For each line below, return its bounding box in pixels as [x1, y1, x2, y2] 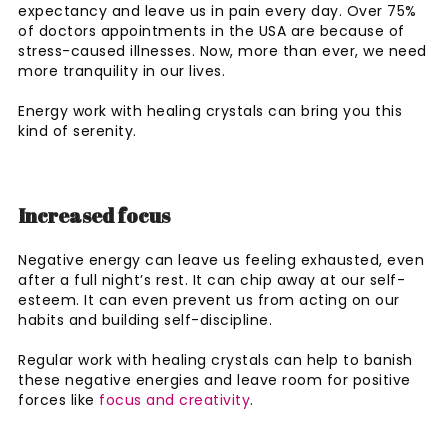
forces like [18, 389, 99, 410]
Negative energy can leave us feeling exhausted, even [18, 249, 424, 270]
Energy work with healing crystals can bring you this [18, 100, 402, 121]
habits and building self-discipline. [18, 309, 277, 330]
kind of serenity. [18, 120, 137, 141]
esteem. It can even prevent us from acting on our [18, 289, 400, 310]
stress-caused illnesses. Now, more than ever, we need [18, 40, 427, 61]
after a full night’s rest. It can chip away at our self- [18, 269, 405, 290]
